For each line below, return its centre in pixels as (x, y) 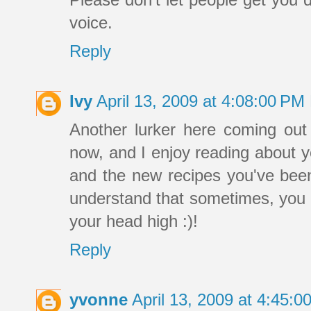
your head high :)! (134, 221)
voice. (91, 23)
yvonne (99, 300)
